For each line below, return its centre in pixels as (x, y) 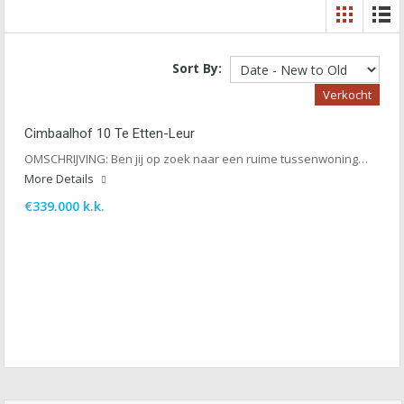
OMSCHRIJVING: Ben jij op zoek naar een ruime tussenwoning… (196, 159)
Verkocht (347, 95)
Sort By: (197, 68)
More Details (60, 179)
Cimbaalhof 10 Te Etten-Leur (110, 133)
